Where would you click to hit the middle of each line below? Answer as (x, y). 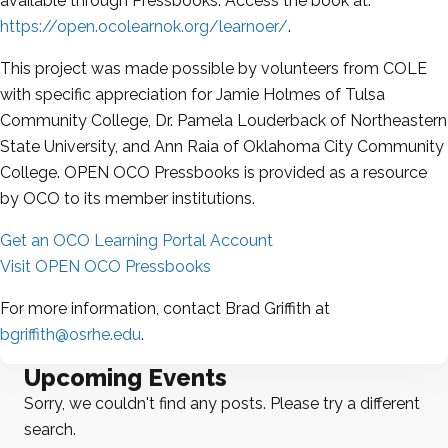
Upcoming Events (125, 378)
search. (50, 430)
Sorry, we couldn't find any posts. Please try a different (222, 404)
